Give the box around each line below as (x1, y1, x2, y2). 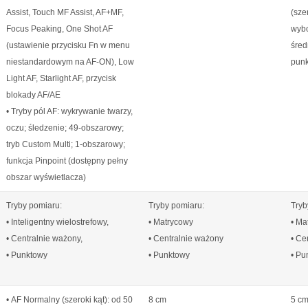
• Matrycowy (148, 217, 193, 227)
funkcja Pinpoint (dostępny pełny (6, 156, 128, 166)
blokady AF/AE (6, 90, 60, 100)
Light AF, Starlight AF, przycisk (6, 74, 116, 83)
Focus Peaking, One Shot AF (6, 24, 113, 34)
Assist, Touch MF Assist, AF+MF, (6, 8, 124, 17)
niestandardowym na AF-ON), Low (6, 57, 134, 67)
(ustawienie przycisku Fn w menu (6, 41, 130, 50)
